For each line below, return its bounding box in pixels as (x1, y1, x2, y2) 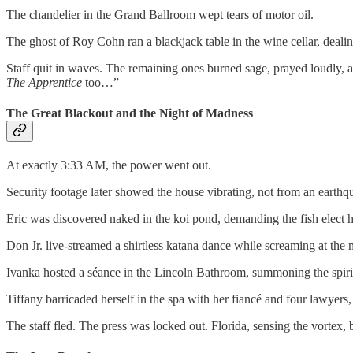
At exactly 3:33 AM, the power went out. (6, 158, 211, 173)
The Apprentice (6, 75, 82, 89)
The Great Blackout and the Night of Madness (6, 106, 253, 120)
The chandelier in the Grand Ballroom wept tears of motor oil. (6, 7, 314, 21)
